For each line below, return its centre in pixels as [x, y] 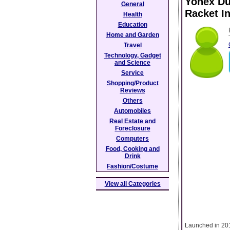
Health [132, 14]
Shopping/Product [132, 83]
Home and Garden [132, 35]
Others [132, 101]
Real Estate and [132, 121]
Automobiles [132, 111]
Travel [132, 45]
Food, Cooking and [132, 149]
